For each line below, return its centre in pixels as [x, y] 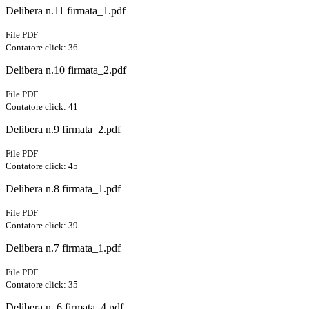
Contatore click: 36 [42, 48]
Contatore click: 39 [42, 226]
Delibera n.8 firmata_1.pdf [63, 189]
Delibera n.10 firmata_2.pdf [66, 70]
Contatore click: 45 [42, 166]
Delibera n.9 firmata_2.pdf [63, 130]
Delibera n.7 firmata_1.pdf [63, 248]
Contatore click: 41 [42, 107]
